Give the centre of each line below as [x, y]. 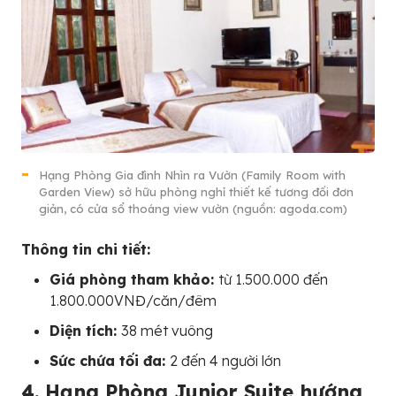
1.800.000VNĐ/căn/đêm [133, 301]
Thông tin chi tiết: [86, 250]
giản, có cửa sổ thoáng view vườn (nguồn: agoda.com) [193, 209]
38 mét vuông [167, 331]
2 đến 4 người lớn [225, 361]
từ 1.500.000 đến [273, 280]
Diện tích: [85, 331]
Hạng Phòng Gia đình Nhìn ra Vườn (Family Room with [192, 175]
